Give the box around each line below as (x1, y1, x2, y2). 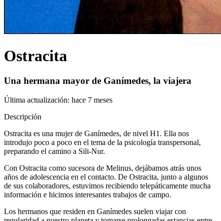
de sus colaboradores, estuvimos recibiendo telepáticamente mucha (4, 182, 211, 190)
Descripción (4, 112, 41, 121)
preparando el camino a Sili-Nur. (4, 147, 105, 155)
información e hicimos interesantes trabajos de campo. (4, 190, 171, 199)
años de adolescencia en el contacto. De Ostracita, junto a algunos (4, 173, 208, 181)
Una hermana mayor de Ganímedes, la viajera (4, 75, 191, 86)
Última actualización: (4, 96, 72, 104)
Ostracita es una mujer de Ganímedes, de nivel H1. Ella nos (4, 129, 189, 138)
